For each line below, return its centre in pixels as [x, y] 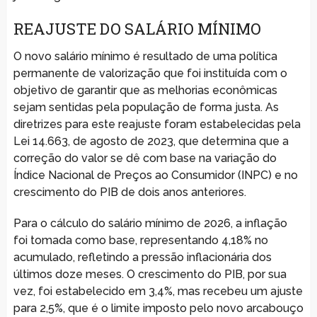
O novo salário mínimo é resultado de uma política [145, 56]
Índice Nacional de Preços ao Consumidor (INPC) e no [155, 175]
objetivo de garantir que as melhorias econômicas [145, 90]
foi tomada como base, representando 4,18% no [140, 240]
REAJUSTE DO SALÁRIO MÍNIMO [137, 28]
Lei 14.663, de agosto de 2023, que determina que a [151, 141]
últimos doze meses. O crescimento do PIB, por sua [150, 274]
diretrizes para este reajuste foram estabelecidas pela [157, 124]
